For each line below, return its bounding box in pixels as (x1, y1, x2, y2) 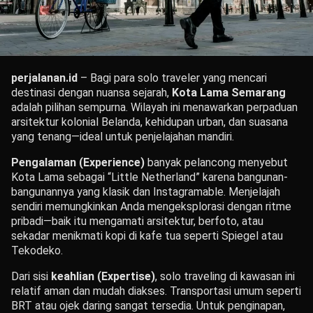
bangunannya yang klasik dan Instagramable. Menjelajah (11, 185, 280, 199)
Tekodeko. (11, 244, 63, 258)
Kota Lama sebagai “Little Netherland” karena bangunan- (11, 170, 288, 184)
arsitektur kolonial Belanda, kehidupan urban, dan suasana (11, 115, 288, 129)
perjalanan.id (11, 71, 78, 85)
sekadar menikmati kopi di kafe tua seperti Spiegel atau (11, 229, 283, 243)
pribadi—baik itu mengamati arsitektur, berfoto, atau (11, 214, 263, 228)
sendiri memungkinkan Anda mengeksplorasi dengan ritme (11, 200, 291, 214)
